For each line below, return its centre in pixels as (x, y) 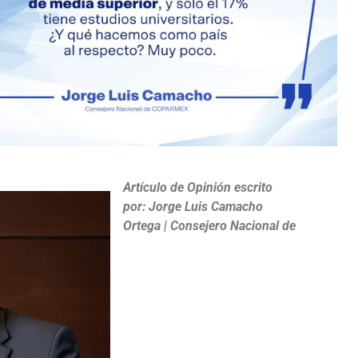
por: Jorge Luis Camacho (193, 206)
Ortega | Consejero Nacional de (209, 225)
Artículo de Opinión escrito (198, 187)
